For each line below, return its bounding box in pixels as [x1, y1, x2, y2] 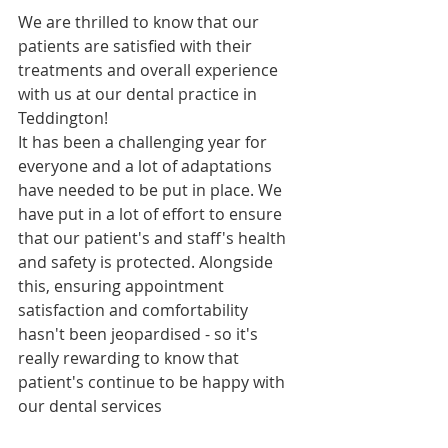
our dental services [18, 395, 162, 417]
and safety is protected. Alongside [18, 251, 277, 273]
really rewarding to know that [18, 347, 243, 369]
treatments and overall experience [18, 59, 282, 81]
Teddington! [18, 107, 108, 129]
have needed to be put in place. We [18, 179, 286, 201]
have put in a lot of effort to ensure [18, 203, 286, 225]
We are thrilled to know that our [18, 11, 263, 33]
